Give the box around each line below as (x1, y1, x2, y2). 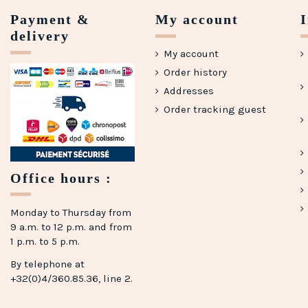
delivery (10, 28, 69, 44)
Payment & (10, 12, 90, 27)
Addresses (163, 85, 214, 98)
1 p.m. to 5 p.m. (10, 234, 80, 247)
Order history (163, 66, 227, 79)
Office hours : (10, 170, 112, 186)
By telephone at (10, 257, 85, 270)
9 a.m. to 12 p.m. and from (10, 220, 132, 233)
